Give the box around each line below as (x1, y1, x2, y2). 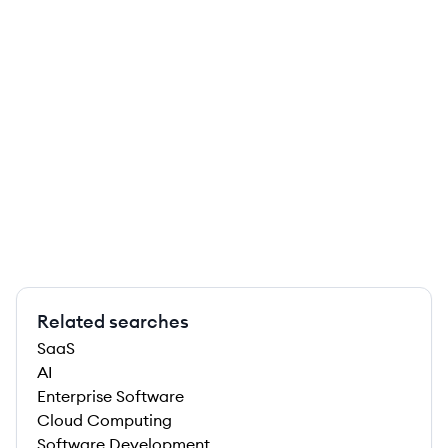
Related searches (37, 310, 189, 333)
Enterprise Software (37, 386, 184, 406)
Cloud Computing (37, 410, 172, 430)
